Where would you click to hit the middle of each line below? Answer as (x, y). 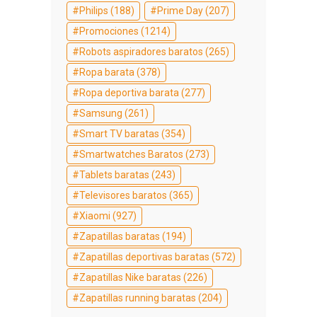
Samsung (101, 113)
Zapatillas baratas (120, 236)
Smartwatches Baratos (131, 154)
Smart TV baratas (119, 133)
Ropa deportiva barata (129, 92)
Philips (94, 10)
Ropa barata (107, 72)
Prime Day (180, 10)
